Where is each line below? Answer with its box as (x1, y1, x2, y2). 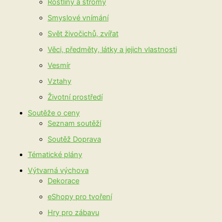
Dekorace (47, 176, 79, 186)
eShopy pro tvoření (47, 192, 112, 202)
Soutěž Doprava (47, 134, 101, 144)
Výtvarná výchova (27, 166, 89, 175)
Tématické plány (27, 150, 82, 160)
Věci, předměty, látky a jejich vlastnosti (47, 45, 177, 54)
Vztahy (47, 76, 71, 86)
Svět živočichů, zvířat (47, 29, 118, 38)
